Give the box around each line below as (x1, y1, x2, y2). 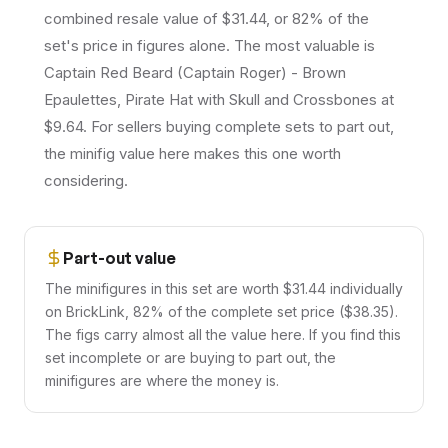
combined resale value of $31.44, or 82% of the (44, 9, 369, 28)
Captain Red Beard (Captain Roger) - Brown (44, 63, 346, 82)
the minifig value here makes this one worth (44, 144, 341, 163)
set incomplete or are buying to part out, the (45, 349, 336, 366)
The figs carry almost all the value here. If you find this (45, 326, 401, 343)
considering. (44, 171, 128, 190)
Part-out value (63, 248, 176, 268)
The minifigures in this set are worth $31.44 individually (45, 280, 403, 297)
